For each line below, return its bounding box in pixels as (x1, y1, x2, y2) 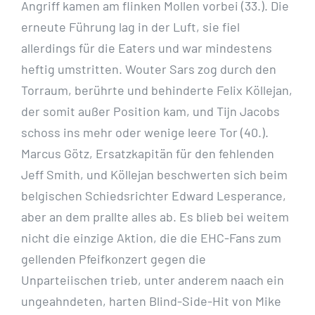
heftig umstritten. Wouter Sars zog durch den (21, 61, 276, 77)
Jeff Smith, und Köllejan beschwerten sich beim (21, 167, 288, 183)
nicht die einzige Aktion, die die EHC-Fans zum (21, 230, 281, 246)
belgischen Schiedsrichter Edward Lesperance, (21, 188, 286, 204)
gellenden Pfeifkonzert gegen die (21, 251, 206, 267)
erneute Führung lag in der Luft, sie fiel (21, 19, 240, 35)
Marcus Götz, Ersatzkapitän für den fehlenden (21, 146, 274, 162)
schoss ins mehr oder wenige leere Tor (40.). (21, 124, 269, 141)
